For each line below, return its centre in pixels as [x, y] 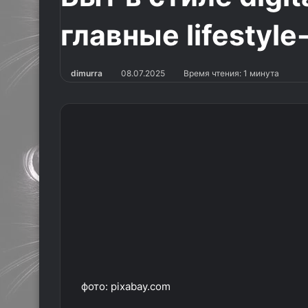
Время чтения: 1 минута [230, 73]
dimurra [87, 73]
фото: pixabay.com [126, 286]
